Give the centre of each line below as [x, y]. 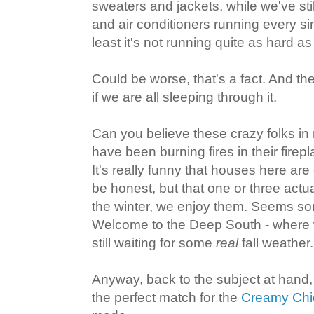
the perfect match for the [166, 298]
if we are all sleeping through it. [184, 97]
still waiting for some [154, 243]
